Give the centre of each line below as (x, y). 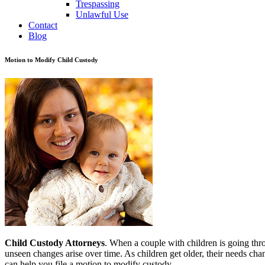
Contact (43, 25)
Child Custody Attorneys (55, 243)
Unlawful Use (102, 14)
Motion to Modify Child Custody (51, 59)
